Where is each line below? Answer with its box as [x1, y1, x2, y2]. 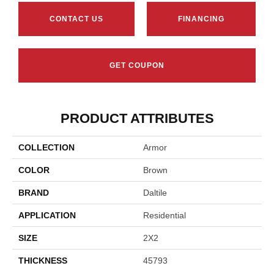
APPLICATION [18, 210, 76, 220]
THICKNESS [18, 255, 67, 265]
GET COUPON [109, 61, 165, 70]
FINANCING [178, 14, 224, 23]
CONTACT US [50, 14, 103, 23]
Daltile [143, 187, 167, 198]
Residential [143, 210, 186, 220]
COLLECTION [18, 142, 75, 152]
